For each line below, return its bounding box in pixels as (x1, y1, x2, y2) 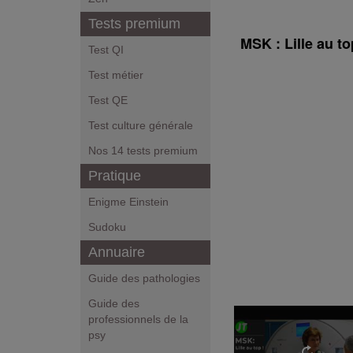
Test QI (88, 43, 124, 56)
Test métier (88, 69, 143, 81)
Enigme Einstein (88, 195, 169, 208)
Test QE (88, 94, 128, 106)
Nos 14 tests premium (88, 144, 198, 157)
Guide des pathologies (88, 272, 200, 284)
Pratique (88, 168, 141, 184)
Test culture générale (88, 119, 193, 132)
